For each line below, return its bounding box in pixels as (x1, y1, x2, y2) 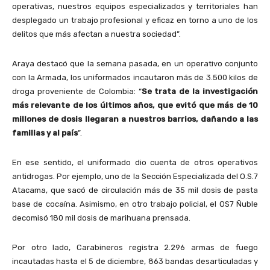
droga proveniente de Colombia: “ (12, 86, 142, 96)
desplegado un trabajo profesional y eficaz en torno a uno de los (12, 15, 258, 25)
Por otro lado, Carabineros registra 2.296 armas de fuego (12, 242, 258, 252)
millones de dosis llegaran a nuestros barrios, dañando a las (12, 114, 258, 124)
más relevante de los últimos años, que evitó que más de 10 (12, 100, 258, 110)
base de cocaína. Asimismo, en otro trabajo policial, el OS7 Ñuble (12, 199, 258, 209)
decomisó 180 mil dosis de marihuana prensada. (12, 213, 190, 222)
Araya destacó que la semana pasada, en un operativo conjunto (12, 58, 258, 68)
